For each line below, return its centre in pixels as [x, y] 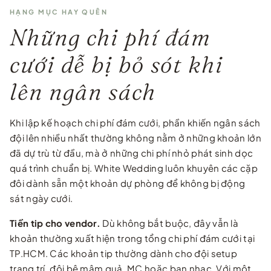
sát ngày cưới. [41, 198]
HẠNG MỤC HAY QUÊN [59, 11]
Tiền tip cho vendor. [55, 223]
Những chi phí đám [111, 37]
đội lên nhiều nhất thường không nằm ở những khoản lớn [135, 137]
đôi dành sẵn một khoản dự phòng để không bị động [128, 183]
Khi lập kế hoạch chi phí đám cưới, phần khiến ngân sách [135, 122]
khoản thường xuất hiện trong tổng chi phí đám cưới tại [132, 238]
